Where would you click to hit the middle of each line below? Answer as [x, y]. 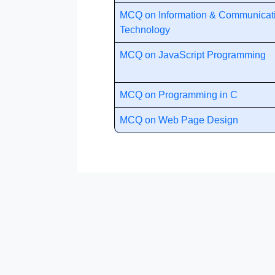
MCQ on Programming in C [179, 95]
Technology [145, 30]
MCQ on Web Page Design [179, 120]
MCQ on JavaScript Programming [193, 55]
